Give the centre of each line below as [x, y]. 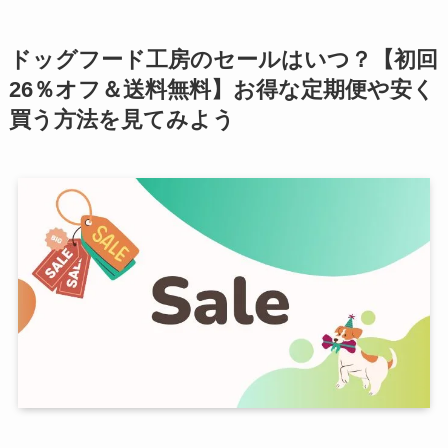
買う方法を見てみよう [121, 119]
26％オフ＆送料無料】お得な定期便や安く [221, 89]
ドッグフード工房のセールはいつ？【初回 [223, 59]
